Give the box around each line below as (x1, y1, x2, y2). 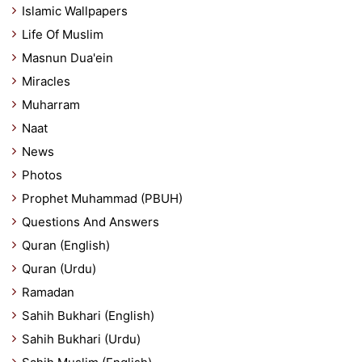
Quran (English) (22, 237, 110, 253)
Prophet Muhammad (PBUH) (22, 190, 183, 206)
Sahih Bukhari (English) (22, 307, 154, 323)
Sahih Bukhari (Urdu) (22, 330, 141, 347)
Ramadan (22, 284, 74, 300)
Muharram (22, 96, 80, 112)
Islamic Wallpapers (22, 2, 128, 19)
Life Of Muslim (22, 26, 103, 42)
